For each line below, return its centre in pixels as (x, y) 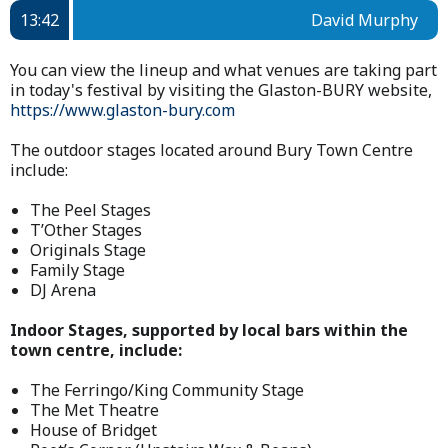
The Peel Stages (90, 210)
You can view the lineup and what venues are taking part (223, 70)
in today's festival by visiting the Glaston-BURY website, (221, 90)
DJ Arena (63, 290)
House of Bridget (93, 430)
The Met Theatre (94, 410)
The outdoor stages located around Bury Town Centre (211, 150)
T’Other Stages (86, 230)
